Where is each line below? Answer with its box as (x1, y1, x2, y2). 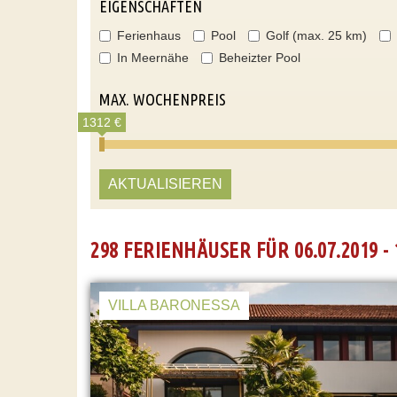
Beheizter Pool (219, 51, 300, 65)
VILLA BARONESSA (108, 298, 240, 313)
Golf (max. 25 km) (266, 28, 367, 43)
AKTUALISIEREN (108, 176, 222, 191)
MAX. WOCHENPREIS (99, 90, 226, 108)
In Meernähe (117, 51, 189, 65)
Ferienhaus (117, 28, 181, 43)
